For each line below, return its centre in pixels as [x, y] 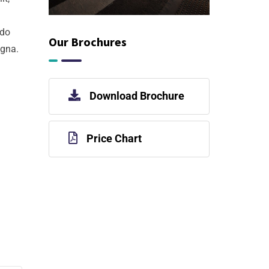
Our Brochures [87, 42]
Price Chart [114, 138]
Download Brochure [137, 96]
